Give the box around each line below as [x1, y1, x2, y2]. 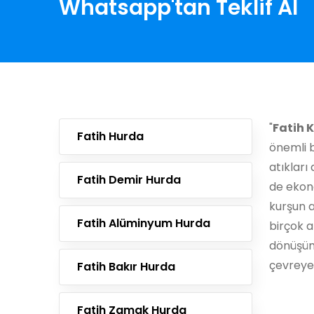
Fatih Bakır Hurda [77, 259, 175, 275]
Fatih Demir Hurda [77, 172, 181, 188]
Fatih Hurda [77, 128, 144, 144]
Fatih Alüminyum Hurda [77, 215, 210, 231]
